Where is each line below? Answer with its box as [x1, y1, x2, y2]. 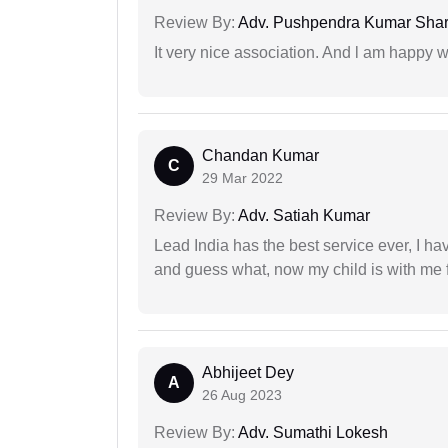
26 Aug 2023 [202, 387, 282, 404]
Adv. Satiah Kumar [235, 207, 370, 225]
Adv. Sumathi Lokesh [235, 424, 388, 442]
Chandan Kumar [202, 147, 319, 165]
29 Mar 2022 [202, 170, 283, 187]
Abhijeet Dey [202, 364, 294, 382]
